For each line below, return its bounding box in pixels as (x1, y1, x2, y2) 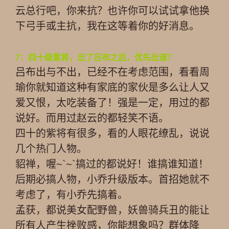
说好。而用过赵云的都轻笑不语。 (15, 112, 169, 124)
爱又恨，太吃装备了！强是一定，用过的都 (15, 97, 210, 108)
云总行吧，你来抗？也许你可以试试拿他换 (15, 5, 210, 16)
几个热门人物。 (15, 143, 87, 154)
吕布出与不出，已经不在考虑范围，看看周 (15, 66, 210, 78)
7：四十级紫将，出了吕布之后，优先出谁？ (15, 53, 175, 62)
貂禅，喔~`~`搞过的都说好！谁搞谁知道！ (15, 158, 209, 170)
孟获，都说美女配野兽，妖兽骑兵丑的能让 (15, 204, 210, 216)
